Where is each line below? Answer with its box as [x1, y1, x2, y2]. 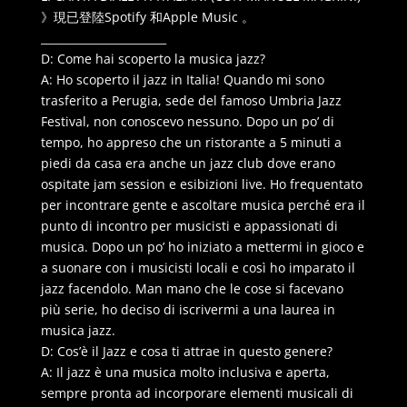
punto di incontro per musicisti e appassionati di [40, 216, 338, 234]
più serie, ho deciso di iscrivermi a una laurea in [40, 300, 335, 318]
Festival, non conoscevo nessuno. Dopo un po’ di [40, 112, 334, 130]
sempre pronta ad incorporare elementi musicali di [40, 383, 353, 402]
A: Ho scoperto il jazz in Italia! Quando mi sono [40, 70, 324, 88]
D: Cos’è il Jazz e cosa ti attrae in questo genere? [40, 342, 333, 360]
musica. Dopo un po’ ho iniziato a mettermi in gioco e [40, 237, 364, 255]
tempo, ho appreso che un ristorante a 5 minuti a [40, 133, 342, 151]
